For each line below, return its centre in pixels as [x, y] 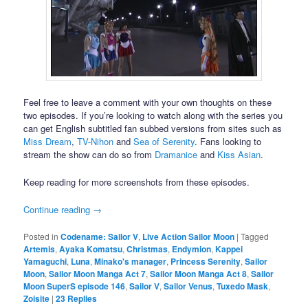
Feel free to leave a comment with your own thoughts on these [148, 102]
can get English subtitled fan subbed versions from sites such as [153, 128]
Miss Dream [48, 141]
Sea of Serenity [164, 141]
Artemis [40, 249]
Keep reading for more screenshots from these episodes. [137, 181]
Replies [81, 299]
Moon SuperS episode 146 [75, 286]
